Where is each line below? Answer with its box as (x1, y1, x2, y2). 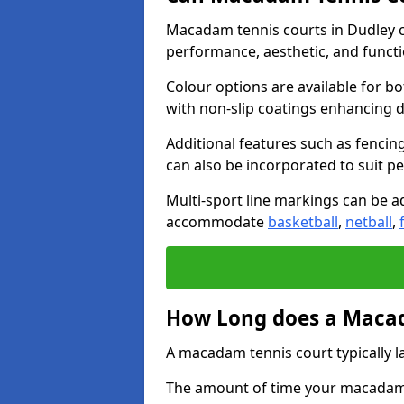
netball (345, 212, 392, 232)
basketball (268, 212, 338, 232)
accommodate (166, 212, 268, 232)
